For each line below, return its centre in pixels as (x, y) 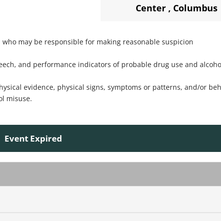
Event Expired (34, 138)
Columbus (196, 8)
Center (151, 8)
